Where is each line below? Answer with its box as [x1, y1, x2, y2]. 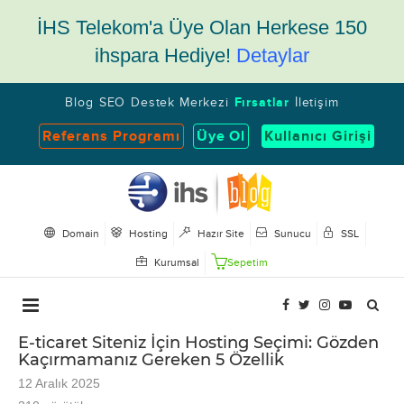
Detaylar [236, 44, 309, 67]
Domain [59, 227, 99, 242]
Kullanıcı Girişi [264, 127, 372, 145]
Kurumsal [151, 255, 199, 270]
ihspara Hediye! [95, 44, 236, 67]
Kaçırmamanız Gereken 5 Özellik [18, 349, 284, 370]
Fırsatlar [234, 96, 289, 110]
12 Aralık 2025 [18, 375, 100, 390]
